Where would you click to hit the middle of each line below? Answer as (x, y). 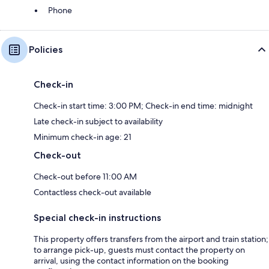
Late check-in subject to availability (98, 121)
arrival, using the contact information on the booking (131, 260)
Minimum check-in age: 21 (83, 137)
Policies (46, 49)
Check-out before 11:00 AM (85, 176)
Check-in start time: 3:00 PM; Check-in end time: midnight (143, 105)
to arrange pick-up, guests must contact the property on (139, 249)
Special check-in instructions (97, 217)
